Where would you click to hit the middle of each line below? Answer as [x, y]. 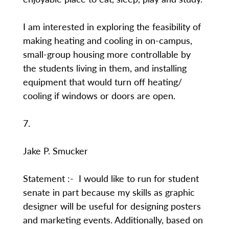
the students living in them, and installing [105, 68]
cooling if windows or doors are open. [99, 95]
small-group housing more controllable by [107, 54]
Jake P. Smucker [55, 151]
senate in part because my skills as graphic [109, 192]
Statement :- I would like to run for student [111, 178]
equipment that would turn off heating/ [102, 82]
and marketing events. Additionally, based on [113, 220]
